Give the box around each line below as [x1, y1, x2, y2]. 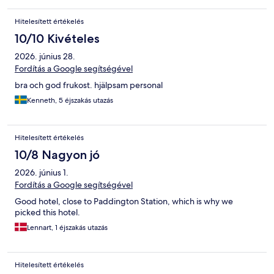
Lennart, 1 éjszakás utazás [27, 223, 108, 233]
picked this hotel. [15, 207, 80, 218]
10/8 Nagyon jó [15, 147, 100, 163]
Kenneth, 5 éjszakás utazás [27, 95, 113, 106]
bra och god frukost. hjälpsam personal [15, 80, 163, 91]
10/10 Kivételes [15, 31, 100, 46]
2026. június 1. [15, 167, 68, 179]
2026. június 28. [15, 51, 75, 62]
